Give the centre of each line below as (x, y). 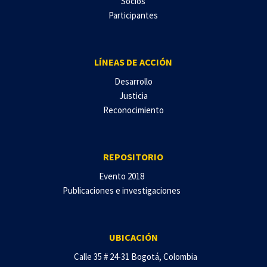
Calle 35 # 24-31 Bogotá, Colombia (135, 256)
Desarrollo (133, 81)
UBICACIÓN (133, 237)
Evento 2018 (121, 176)
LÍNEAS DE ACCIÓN (133, 62)
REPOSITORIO (133, 156)
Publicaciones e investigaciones (121, 190)
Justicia (133, 95)
